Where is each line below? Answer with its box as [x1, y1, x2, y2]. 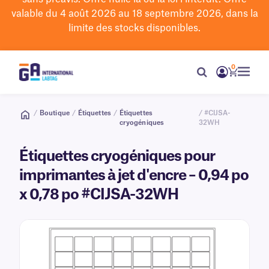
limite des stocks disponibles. [68, 23, 201, 33]
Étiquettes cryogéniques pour [19, 150, 215, 164]
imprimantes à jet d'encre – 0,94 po [19, 169, 249, 183]
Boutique [40, 110, 70, 116]
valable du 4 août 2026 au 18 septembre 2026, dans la [11, 9, 258, 19]
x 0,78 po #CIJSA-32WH [19, 188, 178, 202]
